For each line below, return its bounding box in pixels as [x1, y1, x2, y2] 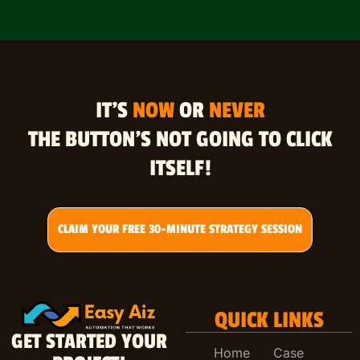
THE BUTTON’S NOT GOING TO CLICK [27, 125, 333, 153]
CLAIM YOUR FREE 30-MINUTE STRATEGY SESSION [58, 221, 302, 237]
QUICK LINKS [214, 306, 324, 333]
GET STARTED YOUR [10, 329, 167, 354]
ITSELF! [149, 154, 211, 182]
